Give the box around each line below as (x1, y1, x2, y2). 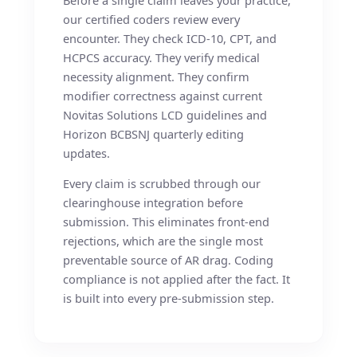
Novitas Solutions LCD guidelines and (63, 106, 268, 123)
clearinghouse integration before (63, 194, 244, 211)
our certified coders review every (63, 10, 241, 27)
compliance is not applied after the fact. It (63, 271, 291, 288)
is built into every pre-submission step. (63, 290, 275, 307)
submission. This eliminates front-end (63, 214, 270, 230)
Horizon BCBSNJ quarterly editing (63, 125, 245, 142)
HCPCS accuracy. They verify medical (63, 49, 261, 65)
